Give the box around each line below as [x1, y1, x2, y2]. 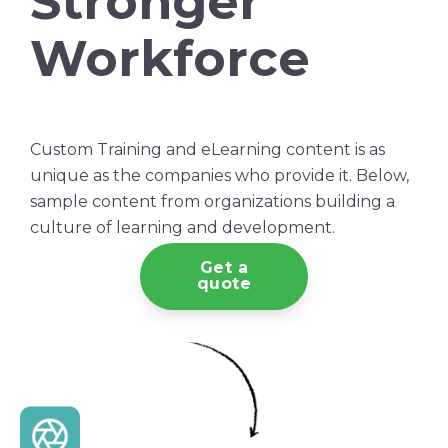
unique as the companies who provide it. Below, [30, 165, 409, 185]
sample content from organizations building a [30, 191, 395, 211]
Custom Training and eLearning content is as [30, 139, 385, 159]
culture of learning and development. [30, 217, 335, 237]
